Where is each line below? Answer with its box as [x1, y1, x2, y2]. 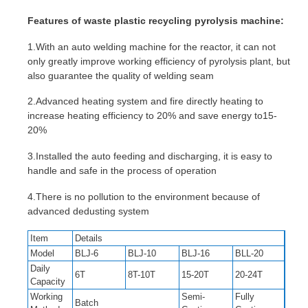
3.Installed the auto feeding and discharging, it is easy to [27, 151, 272, 162]
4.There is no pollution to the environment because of [27, 190, 260, 202]
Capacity [30, 276, 65, 287]
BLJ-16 [181, 247, 210, 258]
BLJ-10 [128, 247, 156, 258]
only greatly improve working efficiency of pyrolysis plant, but [27, 55, 290, 67]
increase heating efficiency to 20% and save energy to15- [27, 110, 277, 122]
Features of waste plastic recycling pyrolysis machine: [27, 14, 284, 26]
